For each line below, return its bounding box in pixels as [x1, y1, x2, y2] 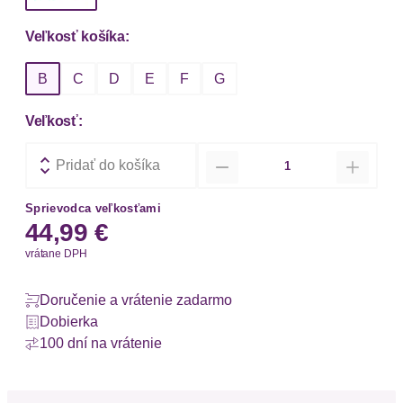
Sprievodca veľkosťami [25, 201, 161, 216]
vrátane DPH [25, 247, 87, 261]
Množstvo [204, 153, 266, 169]
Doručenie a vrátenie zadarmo [40, 292, 232, 309]
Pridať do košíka [56, 157, 160, 174]
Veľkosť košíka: [25, 29, 130, 45]
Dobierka [40, 314, 98, 330]
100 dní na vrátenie [40, 336, 162, 352]
